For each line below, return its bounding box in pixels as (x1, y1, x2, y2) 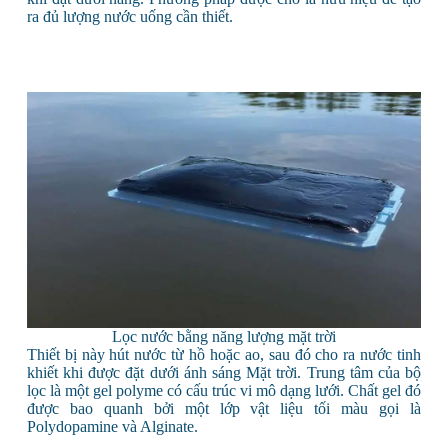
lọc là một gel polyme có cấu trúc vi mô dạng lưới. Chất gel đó (26, 381, 422, 399)
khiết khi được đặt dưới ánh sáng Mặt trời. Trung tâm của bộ (26, 363, 422, 381)
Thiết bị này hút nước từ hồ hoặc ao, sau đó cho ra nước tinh (26, 345, 422, 363)
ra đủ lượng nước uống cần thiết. (26, 7, 233, 25)
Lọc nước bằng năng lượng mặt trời (111, 327, 336, 345)
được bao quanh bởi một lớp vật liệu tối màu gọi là (26, 399, 422, 417)
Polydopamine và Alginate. (26, 417, 198, 435)
